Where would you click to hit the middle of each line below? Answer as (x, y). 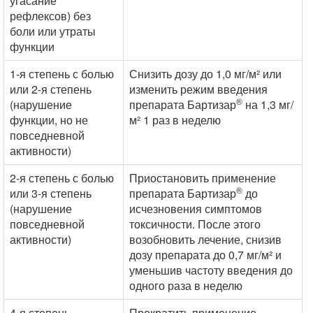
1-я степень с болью (62, 74)
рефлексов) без (50, 16)
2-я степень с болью (62, 178)
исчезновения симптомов (196, 209)
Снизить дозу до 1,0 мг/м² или (205, 74)
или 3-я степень (51, 193)
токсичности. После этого (195, 224)
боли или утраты (53, 31)
